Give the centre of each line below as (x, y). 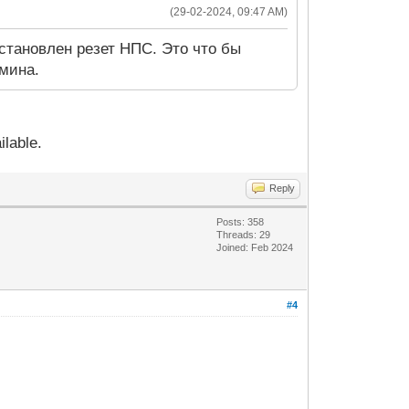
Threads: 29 (244, 235)
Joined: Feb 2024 (255, 248)
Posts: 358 (241, 222)
